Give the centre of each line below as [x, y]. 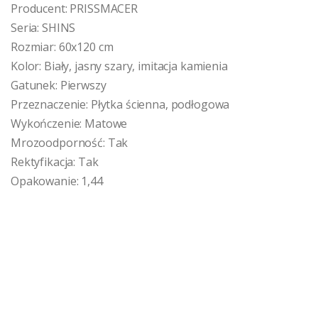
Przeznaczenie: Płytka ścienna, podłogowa [120, 104]
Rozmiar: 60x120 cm [62, 46]
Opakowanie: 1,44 [57, 181]
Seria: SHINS [45, 27]
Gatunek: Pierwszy [59, 85]
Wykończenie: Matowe [69, 123]
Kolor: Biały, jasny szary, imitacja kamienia [119, 66]
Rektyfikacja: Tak [55, 161]
